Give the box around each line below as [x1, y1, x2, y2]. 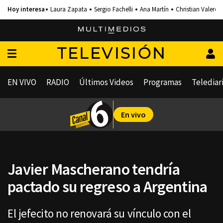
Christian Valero [176, 5, 219, 13]
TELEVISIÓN [57, 46, 167, 62]
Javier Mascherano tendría [7, 159, 180, 179]
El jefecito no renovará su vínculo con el [7, 206, 191, 221]
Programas [143, 77, 182, 88]
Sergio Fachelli [94, 5, 133, 13]
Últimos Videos [79, 77, 133, 88]
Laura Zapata [50, 5, 87, 13]
